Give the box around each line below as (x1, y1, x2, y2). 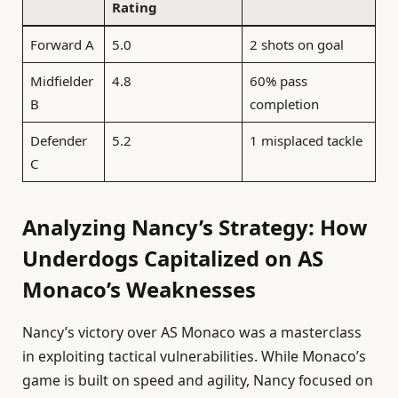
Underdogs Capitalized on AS (22, 243, 323, 273)
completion (249, 95, 319, 114)
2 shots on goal (249, 36, 344, 54)
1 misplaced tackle (249, 131, 362, 150)
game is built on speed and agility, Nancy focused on (22, 370, 373, 390)
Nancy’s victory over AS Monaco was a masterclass (22, 322, 362, 342)
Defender (29, 131, 87, 150)
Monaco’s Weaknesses (22, 274, 256, 304)
